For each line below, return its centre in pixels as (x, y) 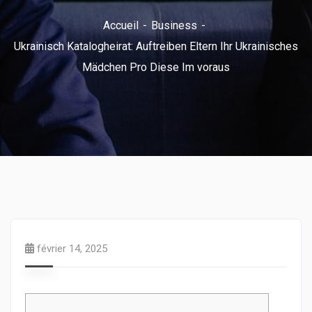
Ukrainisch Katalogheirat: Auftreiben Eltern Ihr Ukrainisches (156, 46)
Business (174, 25)
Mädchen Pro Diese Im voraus (156, 67)
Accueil (120, 25)
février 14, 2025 (72, 249)
